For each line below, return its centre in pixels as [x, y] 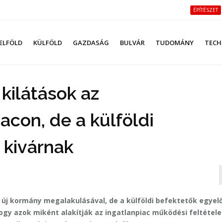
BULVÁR [132, 43]
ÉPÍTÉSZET [206, 10]
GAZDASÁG [91, 43]
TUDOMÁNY [175, 43]
